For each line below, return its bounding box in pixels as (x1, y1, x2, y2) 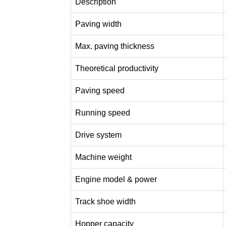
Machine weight (75, 153, 132, 162)
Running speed (75, 108, 130, 118)
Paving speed (75, 86, 125, 95)
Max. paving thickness (75, 42, 154, 51)
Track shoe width (75, 197, 136, 206)
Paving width (75, 20, 122, 29)
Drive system (75, 131, 122, 140)
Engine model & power (75, 175, 159, 184)
